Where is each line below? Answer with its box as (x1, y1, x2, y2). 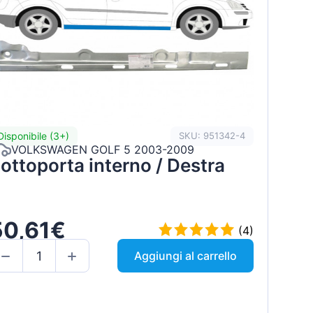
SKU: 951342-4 (178, 130, 245, 142)
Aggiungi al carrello (133, 249, 237, 263)
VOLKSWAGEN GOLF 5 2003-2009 (10, 143, 194, 157)
